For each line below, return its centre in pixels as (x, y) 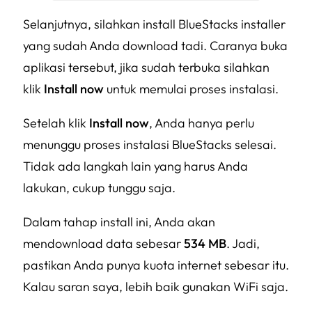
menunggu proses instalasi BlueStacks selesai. (150, 145)
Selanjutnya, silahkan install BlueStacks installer (154, 24)
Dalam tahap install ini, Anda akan (119, 222)
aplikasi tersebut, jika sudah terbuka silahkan (146, 68)
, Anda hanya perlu (202, 123)
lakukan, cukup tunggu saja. (99, 188)
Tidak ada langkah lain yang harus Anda (135, 166)
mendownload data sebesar (103, 244)
